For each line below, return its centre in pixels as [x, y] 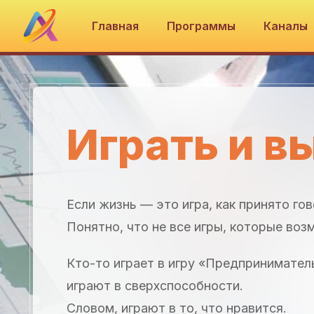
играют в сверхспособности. [155, 285]
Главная [116, 26]
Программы [202, 26]
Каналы [287, 26]
